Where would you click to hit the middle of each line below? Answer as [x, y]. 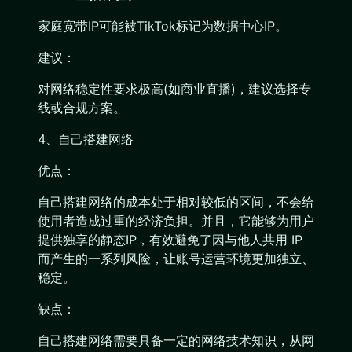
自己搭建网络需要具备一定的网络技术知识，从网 [176, 340]
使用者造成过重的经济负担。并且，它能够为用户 [176, 221]
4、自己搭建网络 [86, 139]
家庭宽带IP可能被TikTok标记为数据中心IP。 [163, 26]
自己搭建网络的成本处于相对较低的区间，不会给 [176, 202]
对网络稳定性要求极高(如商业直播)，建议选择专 [174, 89]
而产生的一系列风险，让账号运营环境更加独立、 [176, 258]
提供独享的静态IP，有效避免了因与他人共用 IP [170, 240]
